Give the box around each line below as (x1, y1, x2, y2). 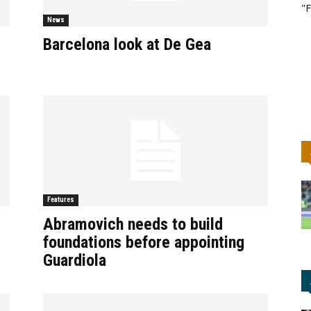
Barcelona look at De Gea (43, 35, 211, 54)
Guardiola (43, 251, 106, 270)
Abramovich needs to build (43, 215, 223, 234)
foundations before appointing (43, 233, 244, 252)
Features (47, 196, 74, 203)
